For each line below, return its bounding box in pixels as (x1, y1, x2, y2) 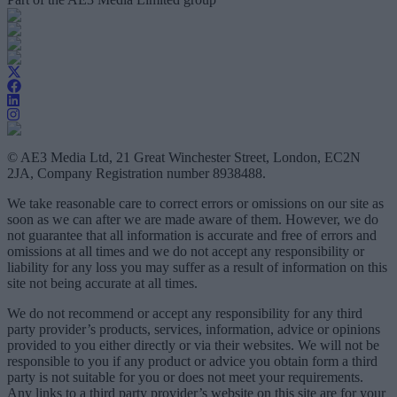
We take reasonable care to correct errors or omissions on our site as (7, 196, 384, 212)
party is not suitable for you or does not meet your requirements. (7, 370, 363, 385)
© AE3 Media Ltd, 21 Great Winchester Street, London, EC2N (7, 150, 361, 166)
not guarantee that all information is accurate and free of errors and (7, 228, 377, 244)
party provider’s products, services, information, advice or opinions (7, 322, 380, 338)
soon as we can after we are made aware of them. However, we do (7, 212, 378, 228)
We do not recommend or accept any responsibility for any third (7, 306, 362, 322)
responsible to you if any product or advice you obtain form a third (7, 354, 378, 370)
